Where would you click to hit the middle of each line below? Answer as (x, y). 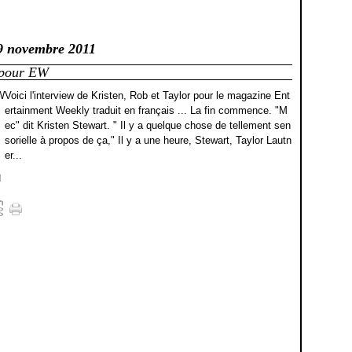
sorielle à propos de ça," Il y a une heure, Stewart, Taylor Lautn (148, 140)
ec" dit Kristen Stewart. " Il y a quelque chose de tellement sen (148, 125)
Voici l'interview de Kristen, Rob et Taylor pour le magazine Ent (147, 95)
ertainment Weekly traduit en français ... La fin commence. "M (146, 110)
